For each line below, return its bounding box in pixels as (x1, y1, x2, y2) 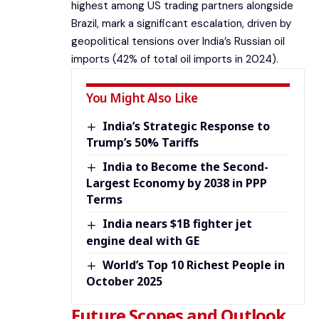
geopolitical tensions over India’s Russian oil (71, 34, 285, 49)
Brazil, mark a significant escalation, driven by (71, 16, 291, 31)
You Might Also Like (86, 90, 198, 107)
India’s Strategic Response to (103, 118, 271, 135)
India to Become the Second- (103, 159, 269, 175)
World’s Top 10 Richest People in (103, 256, 286, 273)
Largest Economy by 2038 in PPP (86, 175, 267, 192)
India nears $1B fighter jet (103, 216, 253, 232)
